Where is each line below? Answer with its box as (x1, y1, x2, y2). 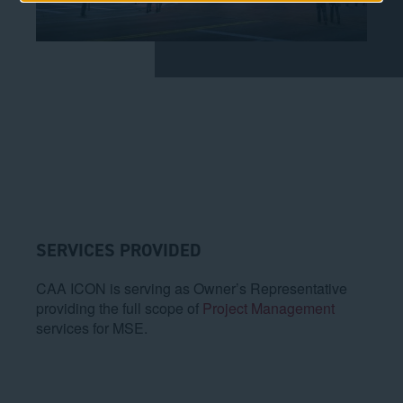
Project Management (202, 297, 335, 318)
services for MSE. (36, 317, 148, 338)
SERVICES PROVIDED (36, 237, 201, 262)
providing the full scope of (36, 297, 202, 318)
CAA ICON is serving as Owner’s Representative (36, 277, 347, 299)
